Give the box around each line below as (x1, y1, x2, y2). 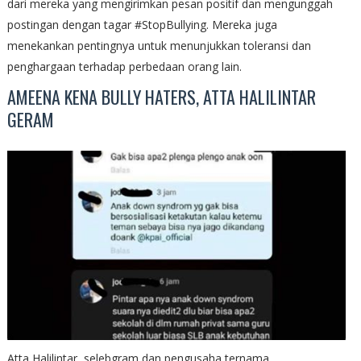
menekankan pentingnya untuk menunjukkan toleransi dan (6, 37, 311, 53)
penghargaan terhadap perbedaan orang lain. (6, 58, 242, 74)
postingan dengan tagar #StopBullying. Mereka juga (6, 16, 277, 32)
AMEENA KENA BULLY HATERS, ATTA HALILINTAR (6, 83, 316, 110)
